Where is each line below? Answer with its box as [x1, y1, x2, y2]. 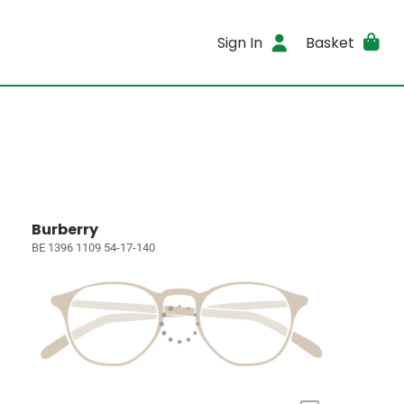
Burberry [32, 219, 99, 240]
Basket [305, 32, 354, 53]
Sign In [217, 32, 263, 53]
